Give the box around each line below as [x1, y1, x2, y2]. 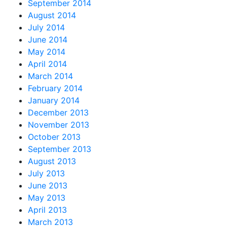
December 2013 [28, 107, 89, 118]
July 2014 [28, 22, 65, 32]
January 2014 [28, 95, 80, 105]
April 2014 [28, 58, 67, 69]
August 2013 [28, 156, 76, 166]
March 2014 [28, 70, 73, 81]
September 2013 [28, 143, 91, 154]
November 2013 [28, 119, 89, 130]
